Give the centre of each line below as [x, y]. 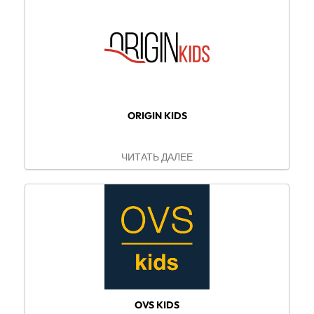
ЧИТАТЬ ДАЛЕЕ [157, 157]
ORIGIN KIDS [157, 116]
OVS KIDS [157, 305]
